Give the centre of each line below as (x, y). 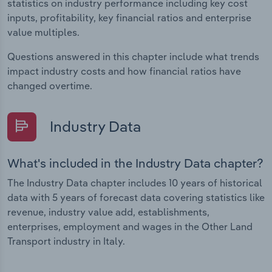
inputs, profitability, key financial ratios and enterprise (129, 18)
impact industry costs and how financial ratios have (124, 71)
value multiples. (43, 32)
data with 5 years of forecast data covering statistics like (136, 197)
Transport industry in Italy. (66, 241)
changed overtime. (50, 86)
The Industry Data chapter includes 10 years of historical (135, 182)
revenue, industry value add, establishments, (108, 212)
